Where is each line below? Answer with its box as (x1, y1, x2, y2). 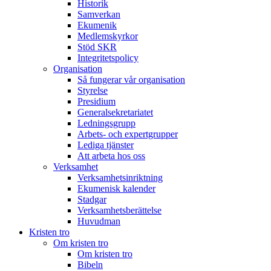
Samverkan (77, 8, 120, 19)
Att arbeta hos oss (77, 150, 145, 161)
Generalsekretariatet (77, 106, 153, 117)
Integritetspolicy (77, 52, 139, 63)
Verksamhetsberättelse (77, 204, 162, 215)
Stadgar (77, 194, 106, 204)
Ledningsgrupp (77, 117, 135, 128)
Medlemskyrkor (77, 30, 138, 41)
